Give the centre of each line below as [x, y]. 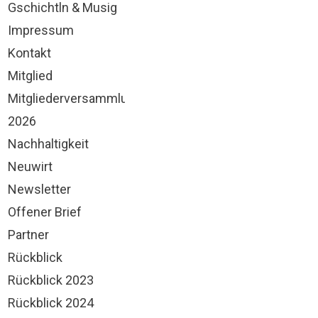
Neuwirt [30, 166]
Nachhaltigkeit [48, 144]
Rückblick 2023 [51, 280]
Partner [28, 235]
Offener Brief [45, 212]
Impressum [41, 30]
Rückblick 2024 [51, 303]
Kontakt [29, 53]
